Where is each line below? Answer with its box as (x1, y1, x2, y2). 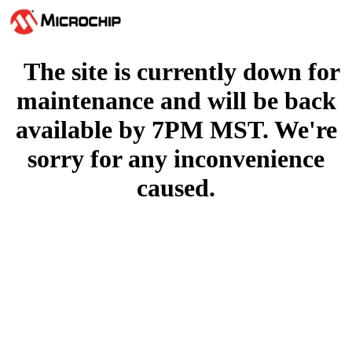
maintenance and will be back (16, 86, 336, 115)
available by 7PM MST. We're (15, 115, 337, 145)
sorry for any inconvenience (27, 145, 324, 174)
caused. (137, 174, 215, 203)
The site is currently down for (12, 57, 340, 86)
